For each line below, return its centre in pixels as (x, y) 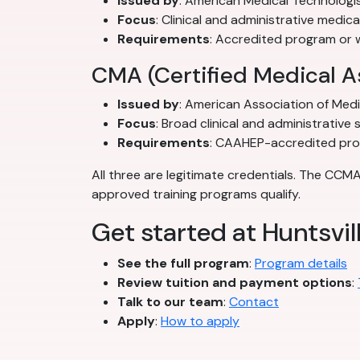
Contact (254, 302)
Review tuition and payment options (235, 283)
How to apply (200, 321)
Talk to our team (170, 302)
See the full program (183, 264)
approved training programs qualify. (196, 194)
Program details (301, 264)
